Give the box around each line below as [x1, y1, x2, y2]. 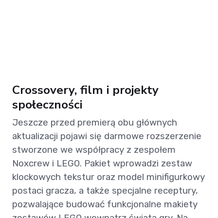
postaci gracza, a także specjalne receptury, [12, 185, 198, 197]
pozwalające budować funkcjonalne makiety [12, 199, 198, 210]
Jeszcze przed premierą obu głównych [12, 117, 177, 128]
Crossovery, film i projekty [12, 82, 159, 99]
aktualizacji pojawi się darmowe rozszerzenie [12, 130, 201, 142]
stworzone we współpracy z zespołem [12, 144, 176, 156]
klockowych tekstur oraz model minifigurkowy [12, 171, 205, 183]
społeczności [12, 96, 82, 113]
